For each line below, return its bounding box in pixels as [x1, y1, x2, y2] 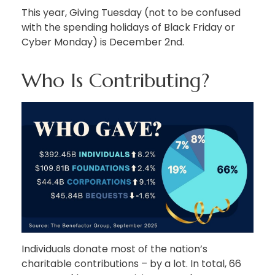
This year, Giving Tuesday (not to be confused [21, 6, 241, 20]
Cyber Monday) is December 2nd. [21, 35, 184, 50]
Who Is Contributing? [21, 68, 209, 93]
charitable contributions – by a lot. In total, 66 [21, 256, 241, 271]
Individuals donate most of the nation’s [21, 241, 207, 256]
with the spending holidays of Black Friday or [21, 20, 235, 35]
